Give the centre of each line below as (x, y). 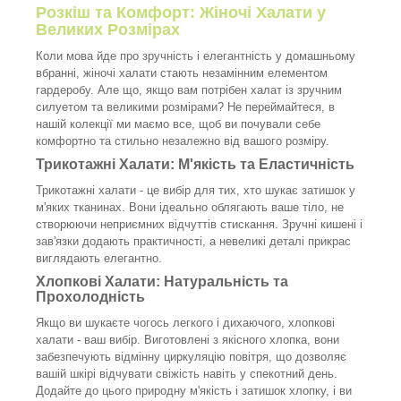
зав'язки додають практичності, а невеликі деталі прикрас (193, 241)
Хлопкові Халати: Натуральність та (162, 281)
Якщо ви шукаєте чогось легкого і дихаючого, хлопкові (185, 322)
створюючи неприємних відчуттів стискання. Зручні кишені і (199, 224)
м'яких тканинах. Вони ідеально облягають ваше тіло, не (190, 207)
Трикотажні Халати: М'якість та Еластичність (195, 164)
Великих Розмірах (108, 29)
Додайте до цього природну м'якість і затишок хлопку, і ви (194, 390)
